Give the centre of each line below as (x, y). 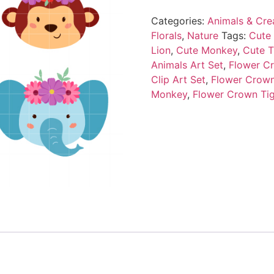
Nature (202, 35)
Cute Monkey (206, 50)
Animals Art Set (187, 65)
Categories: (179, 20)
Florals (166, 35)
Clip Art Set (178, 79)
